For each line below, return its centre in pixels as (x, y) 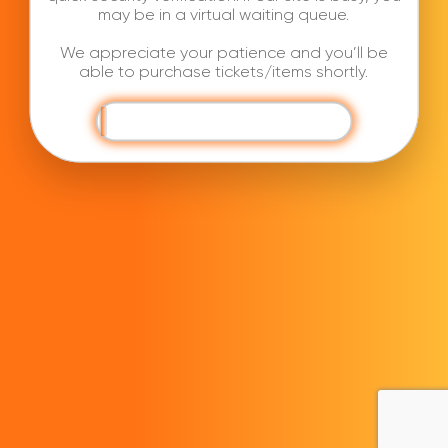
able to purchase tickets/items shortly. (224, 71)
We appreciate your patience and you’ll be (223, 52)
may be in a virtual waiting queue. (224, 14)
